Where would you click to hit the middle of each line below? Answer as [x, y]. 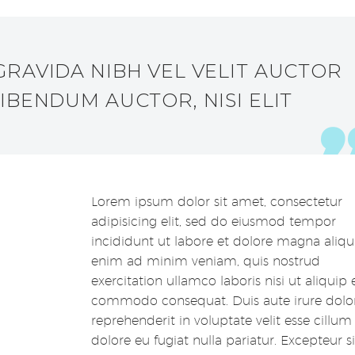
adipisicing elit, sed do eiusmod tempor [213, 222]
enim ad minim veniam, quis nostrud [205, 261]
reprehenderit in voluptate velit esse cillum [221, 321]
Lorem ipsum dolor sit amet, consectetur [216, 202]
